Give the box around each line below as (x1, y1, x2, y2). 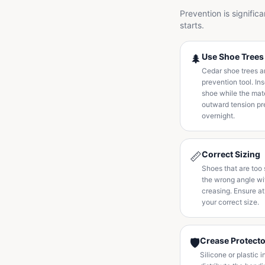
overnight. (202, 111, 235, 120)
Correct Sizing (202, 149, 260, 159)
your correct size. (202, 198, 259, 206)
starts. (180, 20, 204, 30)
